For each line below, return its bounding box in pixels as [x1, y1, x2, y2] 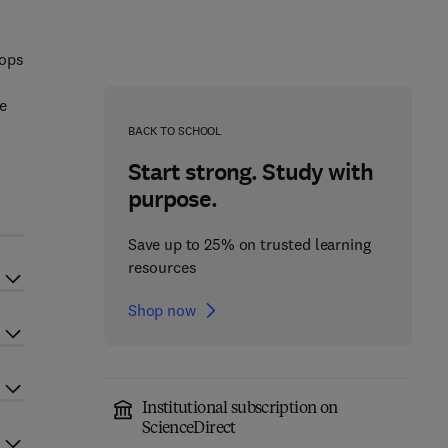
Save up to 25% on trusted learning [127, 234, 371, 254]
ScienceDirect [141, 421, 236, 437]
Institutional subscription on [141, 401, 338, 417]
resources [127, 257, 197, 277]
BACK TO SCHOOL [127, 123, 223, 138]
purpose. [127, 183, 218, 215]
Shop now [127, 300, 196, 320]
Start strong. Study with [127, 156, 373, 188]
